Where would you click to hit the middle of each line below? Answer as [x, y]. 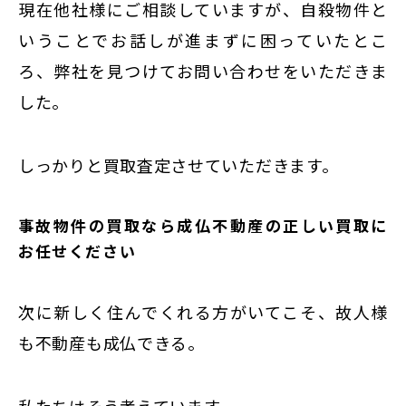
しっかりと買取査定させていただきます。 [179, 165]
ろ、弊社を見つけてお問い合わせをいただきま [203, 71]
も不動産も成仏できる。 [111, 343]
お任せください [77, 251]
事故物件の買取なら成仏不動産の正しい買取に [203, 225]
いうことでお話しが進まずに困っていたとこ [203, 40]
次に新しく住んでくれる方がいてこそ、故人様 [203, 312]
